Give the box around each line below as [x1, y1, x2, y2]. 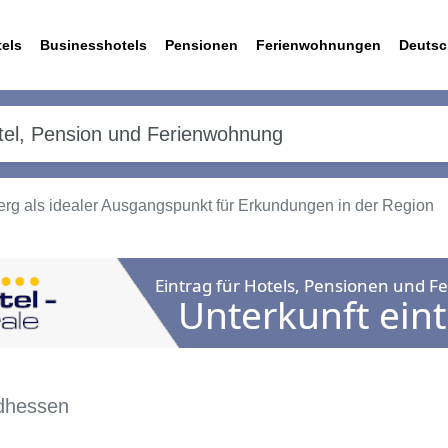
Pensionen [165, 37, 238, 53]
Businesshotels [40, 37, 147, 53]
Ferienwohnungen [256, 37, 381, 53]
